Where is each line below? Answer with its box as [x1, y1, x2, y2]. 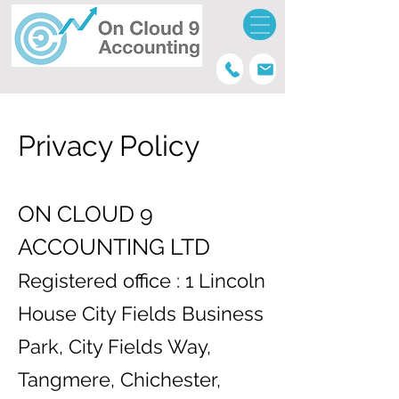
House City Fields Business [18, 302, 264, 325]
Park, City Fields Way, [18, 335, 211, 358]
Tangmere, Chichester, [18, 368, 221, 391]
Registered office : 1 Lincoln [18, 269, 265, 292]
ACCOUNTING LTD [18, 233, 210, 260]
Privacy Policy [18, 129, 199, 162]
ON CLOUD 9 [18, 200, 153, 227]
